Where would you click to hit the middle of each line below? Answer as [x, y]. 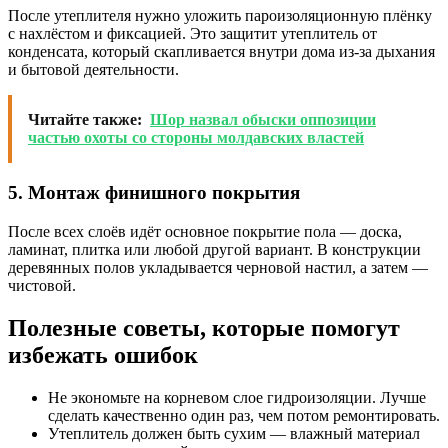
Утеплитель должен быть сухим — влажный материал [234, 433]
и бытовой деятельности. [93, 70]
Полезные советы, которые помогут [204, 327]
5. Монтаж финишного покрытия [154, 193]
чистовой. [42, 285]
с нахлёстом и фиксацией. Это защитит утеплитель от [192, 34]
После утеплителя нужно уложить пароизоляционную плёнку [220, 16]
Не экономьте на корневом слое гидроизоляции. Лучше [237, 397]
